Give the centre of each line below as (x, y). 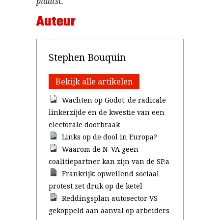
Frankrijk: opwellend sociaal (111, 174)
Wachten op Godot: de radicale (114, 100)
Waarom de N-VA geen (100, 149)
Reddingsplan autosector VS (110, 198)
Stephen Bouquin (87, 57)
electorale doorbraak (84, 124)
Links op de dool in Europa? (110, 137)
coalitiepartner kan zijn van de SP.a (109, 161)
